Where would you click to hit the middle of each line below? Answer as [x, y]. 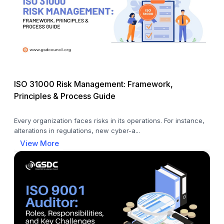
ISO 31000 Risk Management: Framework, [93, 84]
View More [39, 143]
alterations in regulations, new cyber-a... [77, 130]
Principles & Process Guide [65, 96]
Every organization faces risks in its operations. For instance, [109, 120]
